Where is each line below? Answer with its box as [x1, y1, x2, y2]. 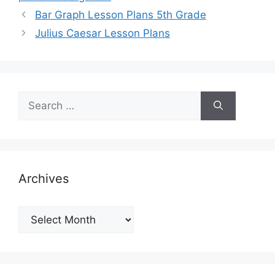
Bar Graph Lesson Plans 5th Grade [35, 8, 207, 21]
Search [18, 91, 52, 104]
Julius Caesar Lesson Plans [35, 26, 171, 39]
